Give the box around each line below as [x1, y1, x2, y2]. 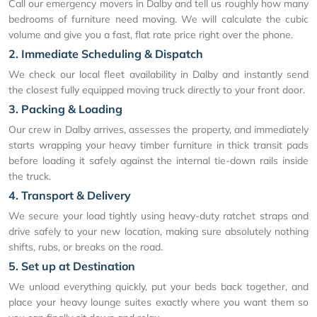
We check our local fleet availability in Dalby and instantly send [8, 67, 309, 81]
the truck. [8, 169, 51, 183]
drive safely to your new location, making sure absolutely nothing [8, 224, 309, 238]
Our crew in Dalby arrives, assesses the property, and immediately [8, 122, 309, 136]
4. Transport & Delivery [8, 188, 131, 202]
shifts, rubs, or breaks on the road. [8, 240, 163, 253]
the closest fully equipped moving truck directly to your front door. [8, 83, 305, 96]
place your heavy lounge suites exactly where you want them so [8, 295, 309, 309]
